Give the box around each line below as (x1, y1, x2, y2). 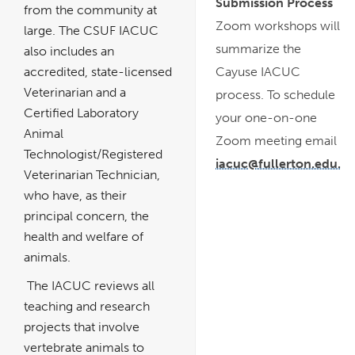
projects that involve (24, 319, 139, 335)
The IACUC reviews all (24, 278, 155, 294)
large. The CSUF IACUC (24, 22, 158, 38)
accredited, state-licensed (24, 63, 172, 79)
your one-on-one (216, 109, 317, 125)
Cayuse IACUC (216, 63, 300, 79)
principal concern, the (24, 208, 149, 223)
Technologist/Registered (24, 146, 162, 162)
